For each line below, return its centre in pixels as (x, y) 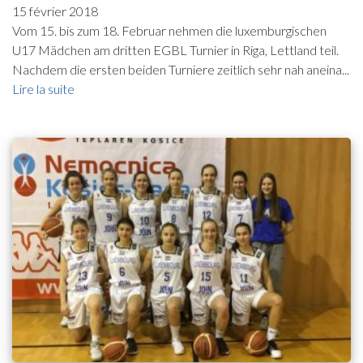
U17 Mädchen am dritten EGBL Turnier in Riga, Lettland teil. (175, 49)
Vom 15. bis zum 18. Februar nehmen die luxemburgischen (169, 30)
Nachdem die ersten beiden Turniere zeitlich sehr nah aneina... (181, 69)
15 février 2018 (55, 11)
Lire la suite (43, 88)
